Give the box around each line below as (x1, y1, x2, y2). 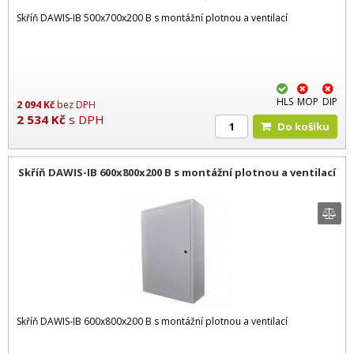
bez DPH (57, 98, 96, 112)
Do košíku (285, 119, 330, 134)
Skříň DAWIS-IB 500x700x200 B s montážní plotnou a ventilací (17, 11, 288, 25)
